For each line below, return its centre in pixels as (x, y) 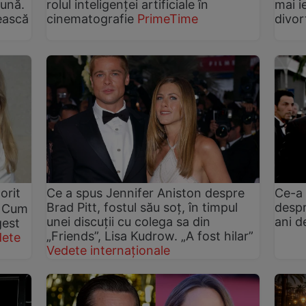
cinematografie (91, 19)
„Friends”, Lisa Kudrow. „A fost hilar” (150, 236)
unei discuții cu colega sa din (129, 222)
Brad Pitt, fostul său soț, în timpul (142, 208)
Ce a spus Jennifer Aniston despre (146, 193)
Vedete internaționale (109, 251)
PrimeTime (168, 19)
